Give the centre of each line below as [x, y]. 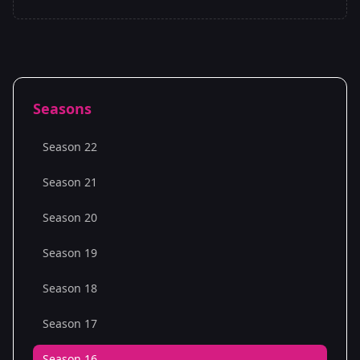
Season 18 [70, 288]
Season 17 [70, 323]
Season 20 [70, 217]
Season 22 [70, 147]
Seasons [62, 108]
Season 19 [70, 253]
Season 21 [70, 182]
